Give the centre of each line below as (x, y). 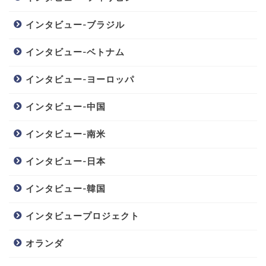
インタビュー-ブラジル (75, 25)
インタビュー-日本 (66, 161)
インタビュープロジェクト (83, 216)
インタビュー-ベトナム (75, 52)
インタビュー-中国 (66, 107)
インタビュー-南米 (66, 134)
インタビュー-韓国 (66, 189)
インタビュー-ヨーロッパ (80, 80)
